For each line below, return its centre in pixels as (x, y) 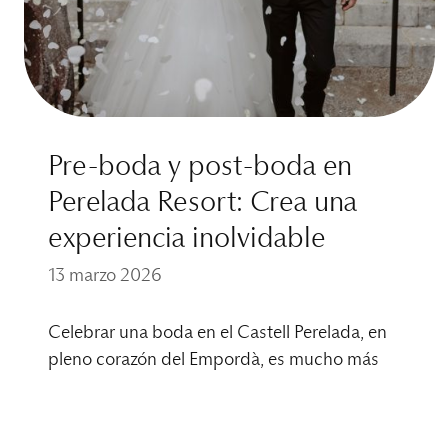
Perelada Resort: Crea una (202, 203)
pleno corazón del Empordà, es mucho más (213, 360)
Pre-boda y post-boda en (200, 167)
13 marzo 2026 (105, 276)
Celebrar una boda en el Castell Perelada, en (217, 333)
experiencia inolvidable (187, 239)
